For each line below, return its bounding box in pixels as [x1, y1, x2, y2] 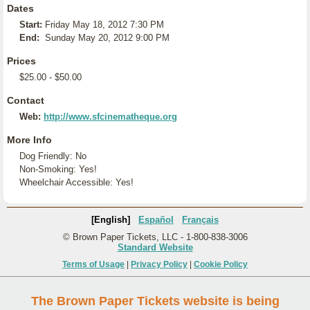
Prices [7, 55, 36, 66]
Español [138, 215, 174, 225]
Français [182, 215, 219, 225]
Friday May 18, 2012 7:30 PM [45, 19, 164, 30]
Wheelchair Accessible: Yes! [19, 177, 134, 188]
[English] [91, 215, 130, 225]
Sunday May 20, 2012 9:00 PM [45, 33, 170, 43]
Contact [7, 95, 44, 106]
